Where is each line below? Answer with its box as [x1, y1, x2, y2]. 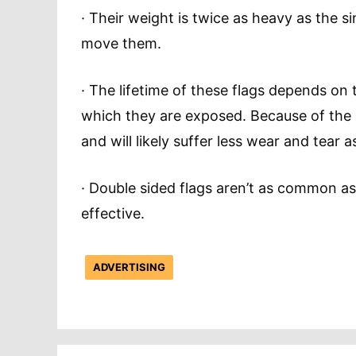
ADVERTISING [93, 261, 165, 274]
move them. [81, 35, 161, 52]
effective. [81, 205, 145, 222]
